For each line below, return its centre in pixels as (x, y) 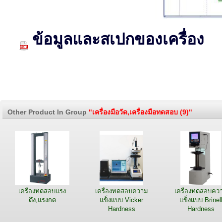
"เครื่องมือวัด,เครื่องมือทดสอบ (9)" (140, 112)
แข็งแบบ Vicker (121, 200)
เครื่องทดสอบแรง (42, 191)
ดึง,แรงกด (42, 200)
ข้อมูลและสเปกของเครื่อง (118, 39)
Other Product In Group (48, 112)
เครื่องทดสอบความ (121, 191)
